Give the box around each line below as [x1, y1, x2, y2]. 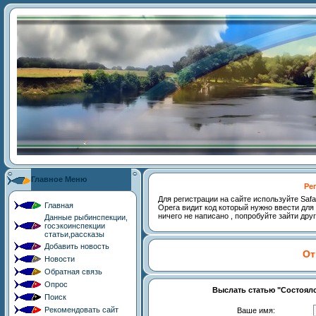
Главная [44, 201, 73, 209]
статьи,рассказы [44, 230, 104, 238]
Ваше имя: [237, 306, 275, 315]
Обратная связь [44, 267, 102, 276]
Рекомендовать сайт [44, 305, 119, 314]
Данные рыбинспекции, [44, 213, 128, 221]
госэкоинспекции [44, 221, 105, 230]
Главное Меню [31, 175, 87, 183]
